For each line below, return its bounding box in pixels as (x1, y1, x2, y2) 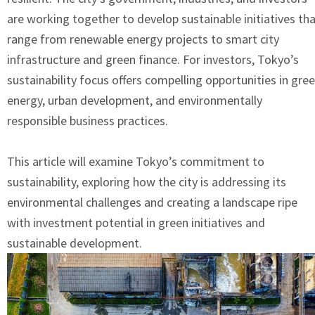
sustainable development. (7, 235, 142, 251)
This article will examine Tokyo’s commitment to (7, 153, 264, 169)
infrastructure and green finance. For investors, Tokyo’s (7, 51, 299, 67)
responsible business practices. (7, 112, 168, 129)
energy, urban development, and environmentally (7, 92, 262, 108)
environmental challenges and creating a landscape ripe (7, 194, 297, 210)
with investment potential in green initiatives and (7, 214, 265, 231)
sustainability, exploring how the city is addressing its (7, 174, 286, 190)
